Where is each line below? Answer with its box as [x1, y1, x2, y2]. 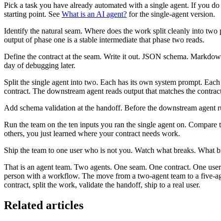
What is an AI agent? [62, 9, 127, 18]
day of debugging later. [4, 61, 75, 70]
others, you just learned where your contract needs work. [4, 129, 180, 138]
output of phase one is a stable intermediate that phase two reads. [4, 35, 204, 44]
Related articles [4, 199, 83, 212]
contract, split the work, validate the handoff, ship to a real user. [4, 180, 200, 189]
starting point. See [4, 9, 62, 18]
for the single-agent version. [127, 9, 215, 18]
